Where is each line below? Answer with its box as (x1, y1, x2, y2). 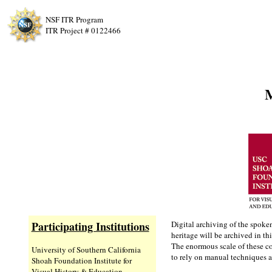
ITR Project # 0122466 (46, 25, 121, 36)
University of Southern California (31, 244, 141, 255)
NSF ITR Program (46, 14, 103, 25)
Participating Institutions (31, 219, 149, 234)
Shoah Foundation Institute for (31, 255, 132, 266)
